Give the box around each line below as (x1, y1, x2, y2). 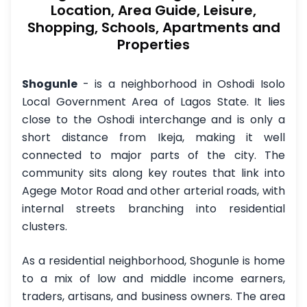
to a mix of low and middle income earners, (22, 271, 285, 286)
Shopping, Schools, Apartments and (27, 18, 280, 37)
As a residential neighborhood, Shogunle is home (22, 253, 285, 269)
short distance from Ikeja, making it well (22, 130, 285, 145)
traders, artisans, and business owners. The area (22, 288, 285, 304)
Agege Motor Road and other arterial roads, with (22, 183, 285, 199)
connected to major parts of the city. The (22, 147, 285, 163)
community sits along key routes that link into (22, 165, 285, 181)
